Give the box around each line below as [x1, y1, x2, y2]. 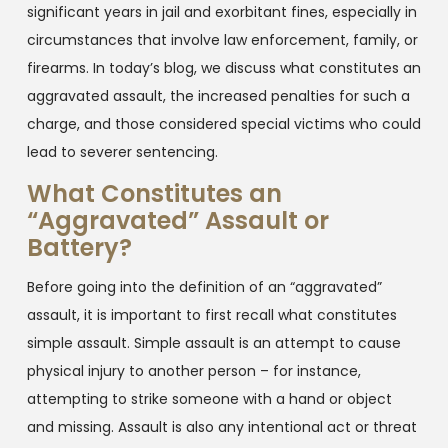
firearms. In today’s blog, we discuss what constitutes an [26, 57, 421, 78]
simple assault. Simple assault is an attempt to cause [26, 332, 401, 353]
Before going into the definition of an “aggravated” [26, 276, 382, 297]
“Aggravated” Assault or [26, 203, 329, 237]
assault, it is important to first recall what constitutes [26, 304, 397, 325]
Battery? [26, 230, 132, 264]
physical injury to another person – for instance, [26, 360, 361, 381]
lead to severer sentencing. [26, 141, 218, 162]
